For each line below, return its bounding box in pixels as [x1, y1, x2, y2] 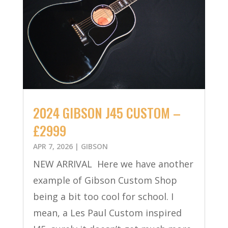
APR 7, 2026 [33, 141, 73, 152]
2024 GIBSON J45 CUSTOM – [33, 103, 181, 123]
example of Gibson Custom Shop [33, 174, 177, 187]
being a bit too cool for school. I [33, 190, 174, 203]
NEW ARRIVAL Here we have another [33, 158, 193, 170]
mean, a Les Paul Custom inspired [33, 207, 182, 219]
